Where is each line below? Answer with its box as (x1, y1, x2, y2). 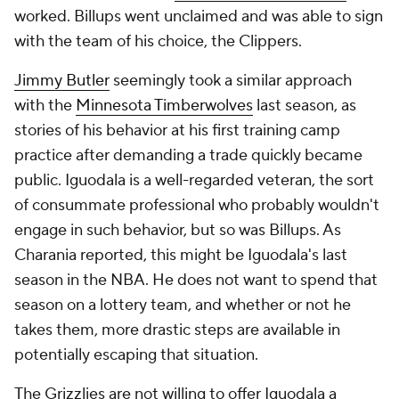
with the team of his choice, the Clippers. (14, 31, 305, 52)
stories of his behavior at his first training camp (14, 120, 340, 141)
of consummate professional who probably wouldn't (14, 195, 379, 216)
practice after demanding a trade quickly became (14, 145, 362, 166)
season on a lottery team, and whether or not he (14, 295, 351, 315)
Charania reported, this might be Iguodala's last (14, 245, 347, 265)
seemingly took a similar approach (110, 70, 352, 91)
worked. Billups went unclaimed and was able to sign (14, 6, 383, 27)
